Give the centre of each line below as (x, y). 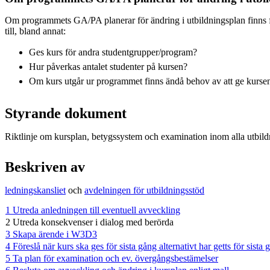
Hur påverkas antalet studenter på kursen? (108, 66)
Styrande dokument (66, 113)
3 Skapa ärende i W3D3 (51, 234)
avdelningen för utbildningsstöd (144, 190)
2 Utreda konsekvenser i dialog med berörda (89, 222)
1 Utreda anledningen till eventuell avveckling (93, 210)
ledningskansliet (35, 190)
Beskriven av (45, 167)
